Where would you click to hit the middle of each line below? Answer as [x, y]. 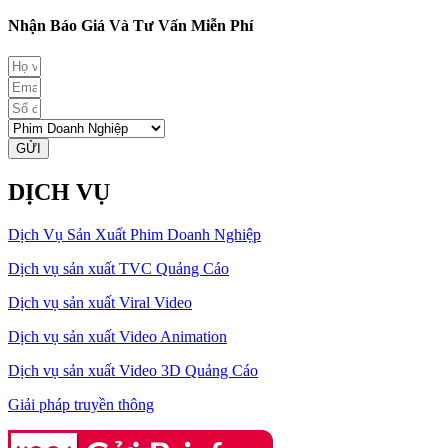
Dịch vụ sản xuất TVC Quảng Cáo [118, 268]
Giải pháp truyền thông [81, 404]
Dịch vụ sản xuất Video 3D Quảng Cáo [133, 370]
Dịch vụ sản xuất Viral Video [100, 302]
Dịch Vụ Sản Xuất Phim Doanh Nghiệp [134, 234]
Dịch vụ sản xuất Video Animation [117, 336]
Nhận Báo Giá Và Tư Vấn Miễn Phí [130, 25]
